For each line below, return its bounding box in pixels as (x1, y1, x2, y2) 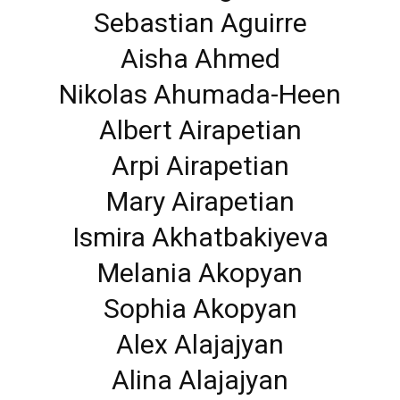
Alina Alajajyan (112, 364, 288, 396)
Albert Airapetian (98, 114, 302, 146)
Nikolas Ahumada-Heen (59, 79, 341, 111)
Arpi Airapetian (111, 150, 289, 182)
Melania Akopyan (97, 257, 303, 289)
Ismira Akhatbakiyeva (71, 221, 329, 254)
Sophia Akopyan (103, 293, 297, 325)
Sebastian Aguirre (93, 7, 307, 39)
